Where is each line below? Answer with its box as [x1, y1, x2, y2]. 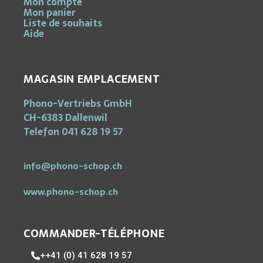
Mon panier [23, 5, 76, 21]
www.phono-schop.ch [23, 184, 118, 199]
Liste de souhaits [23, 15, 102, 31]
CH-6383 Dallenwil [23, 110, 107, 126]
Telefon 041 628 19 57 [23, 124, 123, 140]
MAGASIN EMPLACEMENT [23, 70, 160, 88]
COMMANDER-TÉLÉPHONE [23, 224, 165, 242]
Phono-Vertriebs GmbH [23, 96, 132, 112]
